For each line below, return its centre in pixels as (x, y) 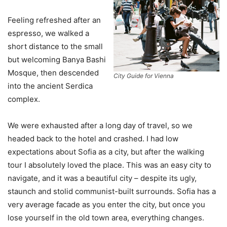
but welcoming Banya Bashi (57, 59)
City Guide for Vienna (144, 76)
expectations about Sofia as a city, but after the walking (106, 152)
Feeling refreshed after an (54, 20)
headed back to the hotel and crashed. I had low (93, 138)
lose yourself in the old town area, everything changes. (106, 217)
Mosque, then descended (53, 72)
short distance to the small (55, 46)
